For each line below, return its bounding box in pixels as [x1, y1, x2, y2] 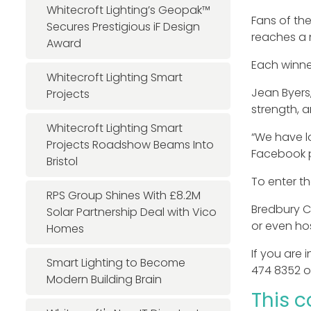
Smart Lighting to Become [47, 255, 185, 271]
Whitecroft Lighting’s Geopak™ [47, 2, 210, 18]
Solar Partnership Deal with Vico [47, 204, 217, 220]
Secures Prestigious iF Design [47, 19, 200, 35]
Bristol [47, 153, 78, 169]
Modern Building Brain [47, 271, 162, 287]
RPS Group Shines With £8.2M [47, 187, 201, 203]
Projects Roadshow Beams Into [47, 137, 214, 153]
